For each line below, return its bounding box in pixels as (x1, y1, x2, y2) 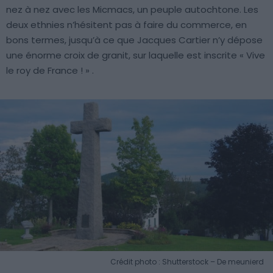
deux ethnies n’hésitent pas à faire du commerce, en (6, 18, 247, 32)
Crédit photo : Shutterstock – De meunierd (110, 256, 264, 267)
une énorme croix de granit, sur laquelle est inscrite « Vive (6, 49, 265, 62)
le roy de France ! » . (6, 64, 94, 77)
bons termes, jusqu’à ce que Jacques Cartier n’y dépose (6, 34, 263, 47)
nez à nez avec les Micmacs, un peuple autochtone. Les (6, 3, 258, 16)
